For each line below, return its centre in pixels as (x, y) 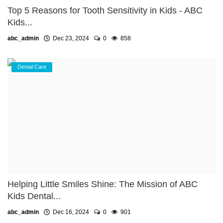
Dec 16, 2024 (69, 212)
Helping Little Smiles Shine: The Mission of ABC (103, 184)
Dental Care (32, 67)
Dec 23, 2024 (69, 39)
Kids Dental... (34, 196)
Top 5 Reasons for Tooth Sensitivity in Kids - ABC (105, 11)
